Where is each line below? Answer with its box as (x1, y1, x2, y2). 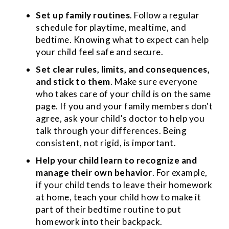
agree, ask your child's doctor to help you (36, 112, 204, 124)
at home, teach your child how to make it (36, 191, 201, 202)
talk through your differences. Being (36, 125, 187, 136)
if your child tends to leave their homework (36, 179, 213, 190)
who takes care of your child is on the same (36, 88, 211, 99)
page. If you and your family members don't (36, 100, 213, 111)
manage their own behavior (36, 167, 152, 178)
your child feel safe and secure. (36, 46, 163, 57)
